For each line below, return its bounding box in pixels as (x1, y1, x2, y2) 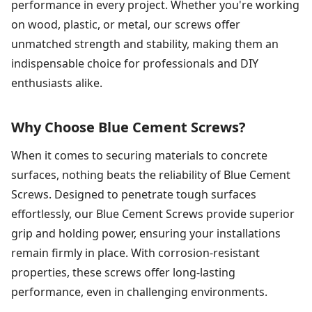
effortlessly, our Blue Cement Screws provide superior (11, 206, 295, 222)
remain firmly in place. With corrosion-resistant (11, 245, 260, 261)
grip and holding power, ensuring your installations (11, 226, 281, 242)
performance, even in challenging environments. (11, 284, 267, 300)
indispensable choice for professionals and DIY (11, 56, 258, 72)
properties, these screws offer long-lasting (11, 265, 235, 281)
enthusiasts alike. (11, 75, 102, 91)
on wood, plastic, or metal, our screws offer (11, 17, 240, 33)
